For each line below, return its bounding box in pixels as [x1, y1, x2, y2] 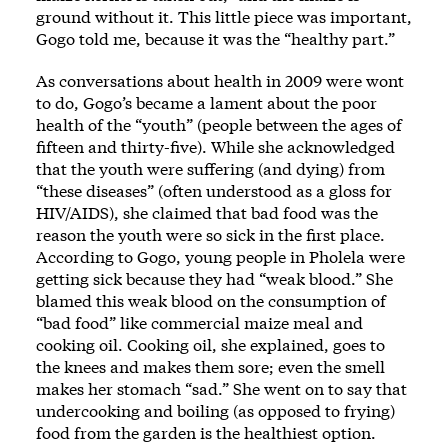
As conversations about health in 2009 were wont [36, 69, 404, 91]
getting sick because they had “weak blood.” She [36, 267, 393, 289]
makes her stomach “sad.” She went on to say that [36, 377, 407, 399]
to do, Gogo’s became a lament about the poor [36, 91, 377, 113]
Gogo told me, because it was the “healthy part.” [36, 27, 395, 49]
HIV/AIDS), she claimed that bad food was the [36, 201, 378, 223]
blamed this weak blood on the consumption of [36, 289, 386, 311]
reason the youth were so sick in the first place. [36, 223, 385, 245]
